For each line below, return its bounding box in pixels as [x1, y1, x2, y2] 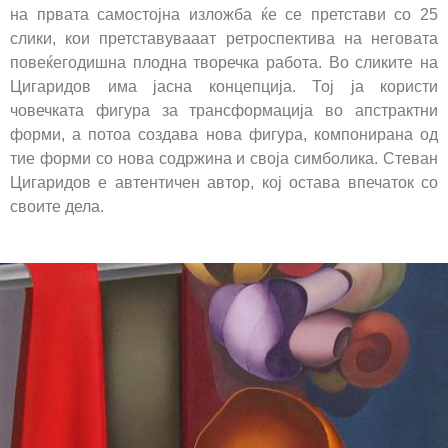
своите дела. [10, 197, 104, 215]
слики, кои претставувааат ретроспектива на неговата [10, 29, 438, 47]
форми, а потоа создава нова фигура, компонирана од [10, 125, 438, 143]
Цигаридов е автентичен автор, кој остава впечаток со [10, 173, 438, 191]
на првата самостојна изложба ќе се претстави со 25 [10, 5, 438, 23]
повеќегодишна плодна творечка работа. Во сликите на [10, 53, 438, 71]
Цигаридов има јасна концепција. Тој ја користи [10, 77, 438, 95]
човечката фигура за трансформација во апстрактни [10, 101, 438, 119]
